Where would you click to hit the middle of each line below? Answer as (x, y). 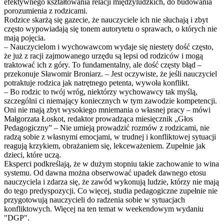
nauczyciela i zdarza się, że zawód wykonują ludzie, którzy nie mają (111, 182)
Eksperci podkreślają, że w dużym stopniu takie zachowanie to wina (111, 164)
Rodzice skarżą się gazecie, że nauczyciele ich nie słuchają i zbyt (106, 20)
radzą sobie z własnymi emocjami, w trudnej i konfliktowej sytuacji (110, 137)
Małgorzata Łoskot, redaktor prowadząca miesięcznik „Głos (98, 119)
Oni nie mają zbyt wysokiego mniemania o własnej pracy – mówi (107, 110)
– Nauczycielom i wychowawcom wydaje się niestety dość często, (109, 47)
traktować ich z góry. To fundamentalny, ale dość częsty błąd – (103, 65)
